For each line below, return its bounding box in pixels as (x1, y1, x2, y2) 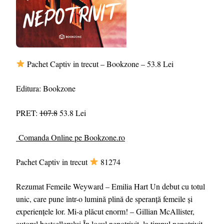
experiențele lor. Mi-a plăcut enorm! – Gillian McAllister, (16, 205, 194, 216)
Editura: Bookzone (16, 82, 75, 93)
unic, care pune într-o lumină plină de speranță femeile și (16, 193, 192, 204)
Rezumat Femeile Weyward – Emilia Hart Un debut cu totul (16, 180, 205, 191)
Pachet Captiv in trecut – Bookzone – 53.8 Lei (25, 58, 174, 69)
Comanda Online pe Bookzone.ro (18, 131, 125, 142)
